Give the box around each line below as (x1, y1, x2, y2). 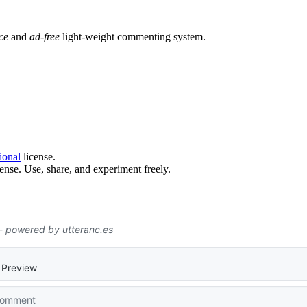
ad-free (29, 30, 60, 42)
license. (21, 151, 56, 163)
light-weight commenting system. (60, 30, 206, 42)
